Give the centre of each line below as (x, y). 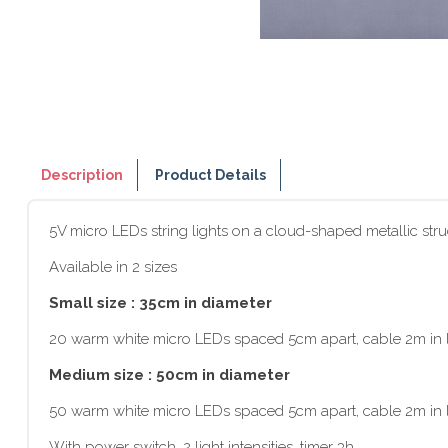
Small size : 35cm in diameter (160, 303)
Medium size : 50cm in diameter (169, 375)
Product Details (211, 175)
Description (82, 175)
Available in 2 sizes (113, 267)
